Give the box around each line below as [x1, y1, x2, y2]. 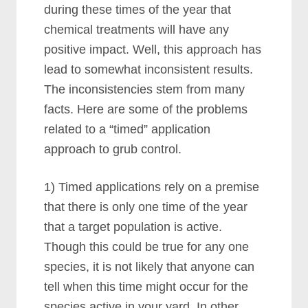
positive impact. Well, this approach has [44, 43, 262, 56]
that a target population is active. [44, 220, 223, 234]
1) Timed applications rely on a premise [44, 180, 260, 194]
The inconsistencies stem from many [44, 82, 245, 96]
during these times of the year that [44, 3, 232, 16]
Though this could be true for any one [44, 240, 250, 254]
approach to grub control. [44, 142, 182, 156]
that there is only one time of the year [44, 200, 248, 214]
